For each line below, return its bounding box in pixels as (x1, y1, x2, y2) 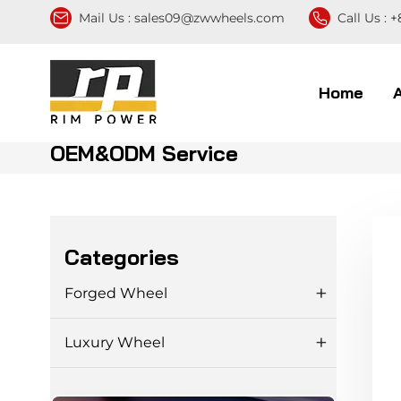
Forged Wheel (64, 284, 167, 302)
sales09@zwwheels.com (133, 10, 285, 26)
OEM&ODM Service (49, 140, 238, 167)
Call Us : (337, 10, 390, 26)
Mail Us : (78, 10, 134, 26)
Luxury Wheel (64, 333, 165, 351)
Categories (64, 243, 179, 270)
